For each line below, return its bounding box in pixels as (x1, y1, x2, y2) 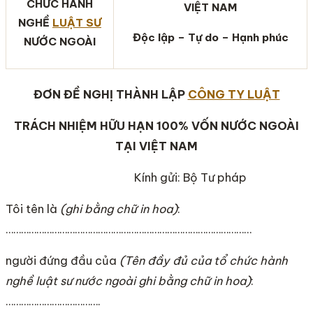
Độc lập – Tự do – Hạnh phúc (132, 31, 289, 45)
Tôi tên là (6, 202, 60, 217)
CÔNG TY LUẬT (187, 87, 280, 102)
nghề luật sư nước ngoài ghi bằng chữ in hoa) (6, 274, 251, 289)
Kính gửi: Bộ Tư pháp (134, 170, 247, 185)
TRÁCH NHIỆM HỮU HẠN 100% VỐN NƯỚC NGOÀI (14, 119, 299, 133)
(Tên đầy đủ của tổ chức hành (119, 254, 288, 268)
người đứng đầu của (6, 254, 119, 268)
